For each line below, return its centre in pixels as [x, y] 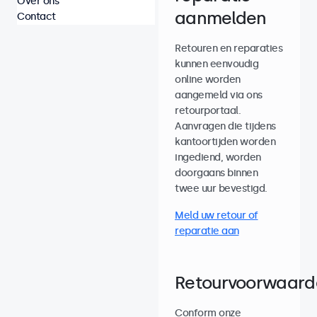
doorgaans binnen [216, 173]
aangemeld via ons [219, 95]
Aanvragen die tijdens [225, 126]
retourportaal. [208, 111]
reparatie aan [207, 231]
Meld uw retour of [217, 215]
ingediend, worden [218, 157]
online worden [208, 80]
